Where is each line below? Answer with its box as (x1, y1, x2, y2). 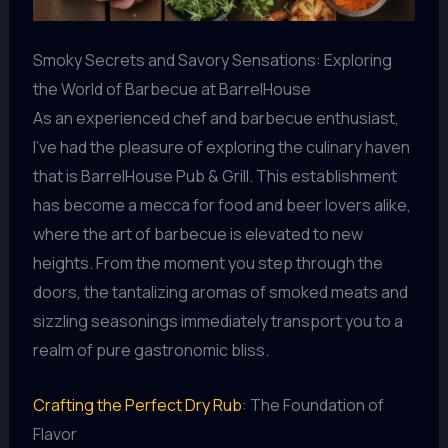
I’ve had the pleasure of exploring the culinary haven (32, 136, 410, 159)
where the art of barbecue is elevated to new (32, 223, 363, 246)
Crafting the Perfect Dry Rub (32, 393, 242, 416)
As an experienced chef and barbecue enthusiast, (32, 107, 399, 130)
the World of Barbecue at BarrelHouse (32, 78, 311, 101)
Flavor (32, 422, 77, 445)
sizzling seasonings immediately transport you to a (32, 310, 403, 333)
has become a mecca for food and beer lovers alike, (32, 194, 411, 217)
